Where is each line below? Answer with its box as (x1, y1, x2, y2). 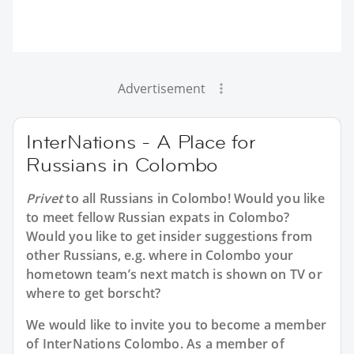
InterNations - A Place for (26, 130, 256, 155)
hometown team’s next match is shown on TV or (26, 265, 322, 284)
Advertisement (117, 80, 205, 98)
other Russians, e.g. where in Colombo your (26, 247, 294, 265)
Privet (26, 190, 63, 208)
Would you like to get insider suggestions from (26, 228, 313, 246)
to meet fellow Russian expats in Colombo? (26, 209, 290, 227)
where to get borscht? (26, 284, 161, 303)
